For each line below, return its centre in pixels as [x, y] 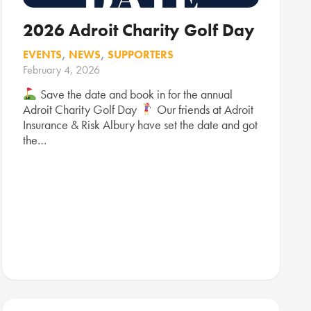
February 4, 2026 [61, 70]
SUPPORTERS [141, 55]
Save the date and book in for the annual [135, 94]
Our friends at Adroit [203, 109]
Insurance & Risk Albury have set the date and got [140, 124]
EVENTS [42, 55]
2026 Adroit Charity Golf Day [139, 31]
